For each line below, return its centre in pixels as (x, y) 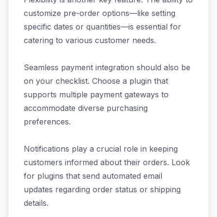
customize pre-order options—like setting (100, 13)
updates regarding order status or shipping (102, 189)
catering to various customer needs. (90, 40)
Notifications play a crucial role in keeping (101, 148)
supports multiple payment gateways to (96, 94)
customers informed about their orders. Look (107, 162)
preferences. (47, 121)
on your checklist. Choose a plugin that (96, 81)
